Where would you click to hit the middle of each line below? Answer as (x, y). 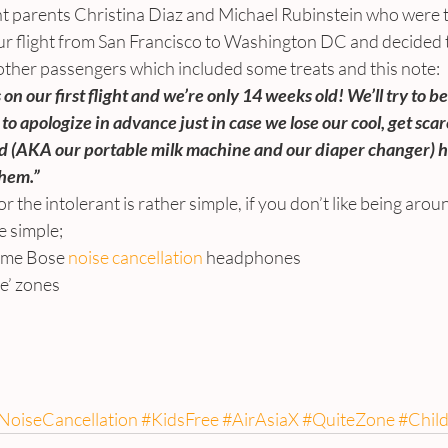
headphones (253, 256)
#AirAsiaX (260, 418)
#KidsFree (180, 418)
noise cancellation (137, 256)
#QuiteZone (348, 418)
